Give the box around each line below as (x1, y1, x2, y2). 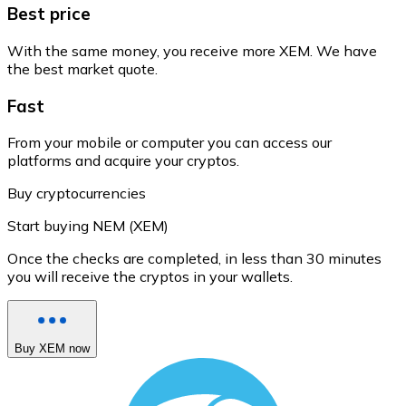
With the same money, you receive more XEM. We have (7, 41, 377, 60)
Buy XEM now (14, 342, 90, 356)
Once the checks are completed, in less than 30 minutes (7, 249, 382, 268)
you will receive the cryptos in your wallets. (7, 267, 293, 286)
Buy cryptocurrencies (7, 184, 146, 203)
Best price (7, 3, 91, 25)
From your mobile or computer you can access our (7, 133, 332, 152)
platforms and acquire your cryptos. (7, 151, 239, 170)
